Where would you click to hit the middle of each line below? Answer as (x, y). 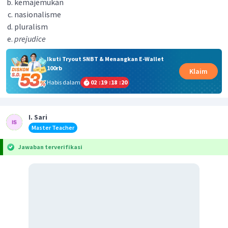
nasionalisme (38, 14)
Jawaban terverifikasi (50, 147)
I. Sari (38, 117)
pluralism (31, 26)
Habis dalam (63, 82)
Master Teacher (53, 127)
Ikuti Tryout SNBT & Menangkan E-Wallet (105, 59)
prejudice (30, 39)
